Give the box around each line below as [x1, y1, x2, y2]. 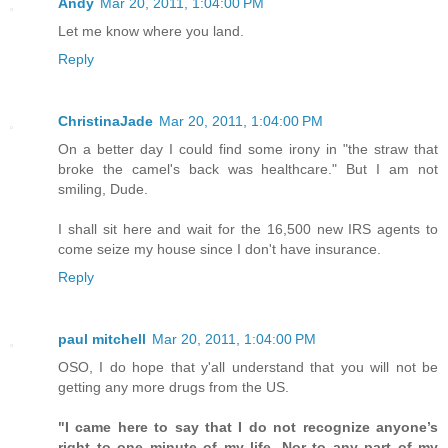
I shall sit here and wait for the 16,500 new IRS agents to [58, 220, 438, 237]
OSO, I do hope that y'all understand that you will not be [58, 358, 438, 375]
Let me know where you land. [58, 23, 244, 39]
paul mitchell [58, 330, 146, 347]
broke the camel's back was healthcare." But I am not [58, 160, 438, 177]
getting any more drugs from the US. [58, 378, 289, 395]
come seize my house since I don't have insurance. [58, 240, 381, 257]
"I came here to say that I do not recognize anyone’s [58, 418, 438, 435]
